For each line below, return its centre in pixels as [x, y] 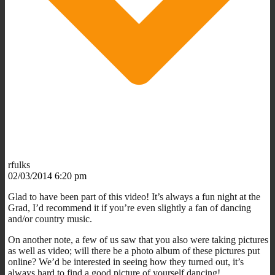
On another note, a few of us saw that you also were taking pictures [138, 239]
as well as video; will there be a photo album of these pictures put [134, 250]
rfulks [19, 165]
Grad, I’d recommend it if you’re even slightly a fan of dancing [130, 207]
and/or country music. [50, 219]
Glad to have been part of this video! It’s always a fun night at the [134, 196]
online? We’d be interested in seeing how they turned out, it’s [126, 261]
